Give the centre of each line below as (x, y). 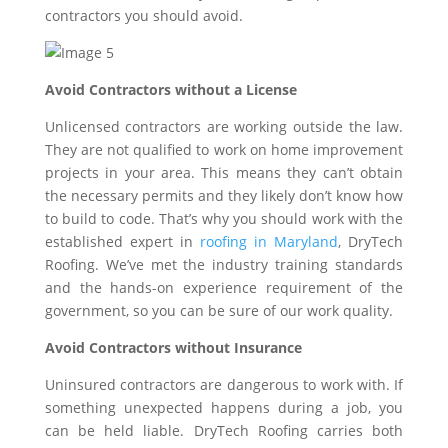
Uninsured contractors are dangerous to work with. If (224, 384)
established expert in (122, 241)
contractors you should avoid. (143, 15)
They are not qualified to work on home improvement (224, 149)
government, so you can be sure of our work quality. (218, 310)
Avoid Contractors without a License (170, 89)
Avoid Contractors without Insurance (173, 347)
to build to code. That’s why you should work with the (224, 218)
